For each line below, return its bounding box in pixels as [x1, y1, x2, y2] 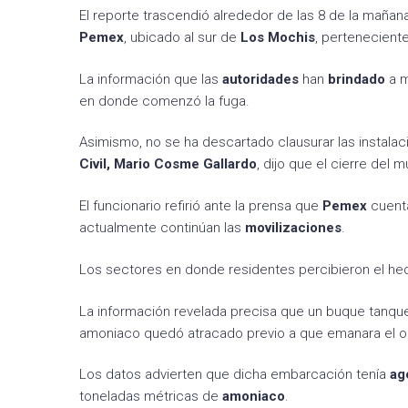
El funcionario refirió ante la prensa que [79, 198, 322, 214]
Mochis [268, 28, 315, 46]
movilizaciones [245, 219, 342, 236]
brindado [328, 70, 385, 87]
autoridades [222, 70, 299, 87]
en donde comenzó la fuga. [79, 92, 250, 109]
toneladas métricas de [79, 388, 222, 405]
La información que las [79, 70, 222, 87]
